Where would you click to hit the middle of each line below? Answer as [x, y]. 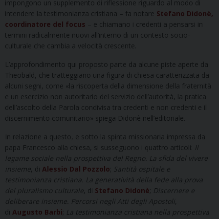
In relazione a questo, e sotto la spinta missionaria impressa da [105, 137]
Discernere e [174, 191]
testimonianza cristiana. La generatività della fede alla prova [104, 180]
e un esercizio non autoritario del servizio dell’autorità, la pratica [106, 97]
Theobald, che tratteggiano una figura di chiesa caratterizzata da [107, 75]
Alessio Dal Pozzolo [76, 169]
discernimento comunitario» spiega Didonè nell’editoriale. [95, 118]
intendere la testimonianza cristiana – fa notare [81, 14]
